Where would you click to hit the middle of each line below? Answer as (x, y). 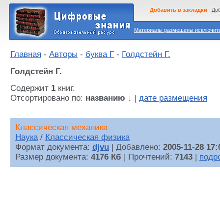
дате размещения (173, 98)
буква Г (100, 54)
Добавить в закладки (179, 10)
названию (105, 98)
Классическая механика (61, 128)
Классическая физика (87, 137)
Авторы (63, 54)
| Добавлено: (136, 147)
